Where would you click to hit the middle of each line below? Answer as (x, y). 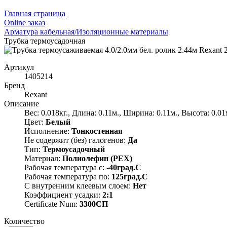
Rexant (36, 94)
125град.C (130, 176)
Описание (22, 103)
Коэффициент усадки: (63, 195)
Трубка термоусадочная (45, 41)
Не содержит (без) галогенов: (76, 140)
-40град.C (124, 167)
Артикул (19, 67)
